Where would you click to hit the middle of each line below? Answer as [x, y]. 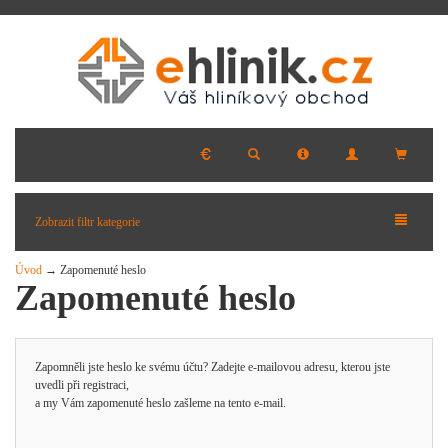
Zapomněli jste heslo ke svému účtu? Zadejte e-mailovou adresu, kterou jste [212, 367]
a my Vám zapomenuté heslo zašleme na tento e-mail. [160, 403]
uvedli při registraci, [82, 385]
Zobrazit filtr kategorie [87, 222]
